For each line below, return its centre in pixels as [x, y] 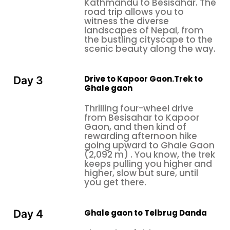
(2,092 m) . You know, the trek [150, 155]
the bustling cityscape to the [148, 39]
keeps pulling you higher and [148, 164]
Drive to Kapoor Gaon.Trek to [143, 79]
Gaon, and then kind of [135, 127]
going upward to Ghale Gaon [149, 146]
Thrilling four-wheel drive [139, 109]
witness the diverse [127, 21]
